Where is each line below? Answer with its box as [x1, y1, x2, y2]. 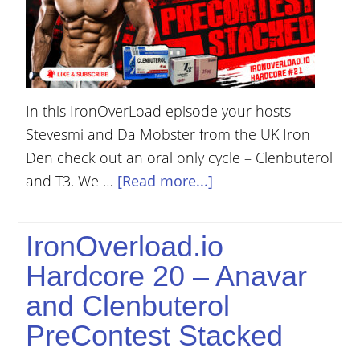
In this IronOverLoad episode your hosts [26, 101, 292, 121]
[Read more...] [117, 171, 214, 190]
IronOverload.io [26, 230, 224, 263]
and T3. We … [26, 171, 118, 190]
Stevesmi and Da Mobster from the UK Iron [26, 125, 311, 144]
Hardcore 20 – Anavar [26, 260, 308, 292]
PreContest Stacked [26, 319, 284, 352]
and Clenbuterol [26, 289, 231, 322]
